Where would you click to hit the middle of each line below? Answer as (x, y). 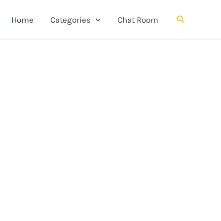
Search (190, 18)
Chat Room (138, 19)
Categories (70, 19)
